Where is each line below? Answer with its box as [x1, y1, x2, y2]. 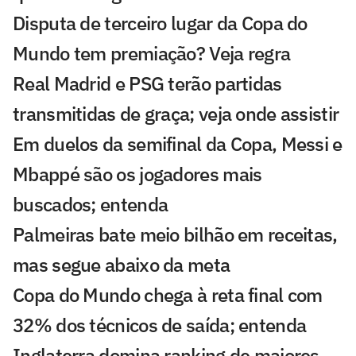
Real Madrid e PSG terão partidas [13, 70, 282, 96]
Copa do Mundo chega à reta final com [13, 281, 323, 308]
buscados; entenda [13, 191, 168, 217]
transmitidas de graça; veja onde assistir [13, 100, 339, 126]
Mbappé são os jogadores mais [13, 161, 262, 187]
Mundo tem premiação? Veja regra [13, 40, 291, 66]
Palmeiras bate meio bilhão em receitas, [13, 221, 338, 247]
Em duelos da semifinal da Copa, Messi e [13, 130, 342, 157]
